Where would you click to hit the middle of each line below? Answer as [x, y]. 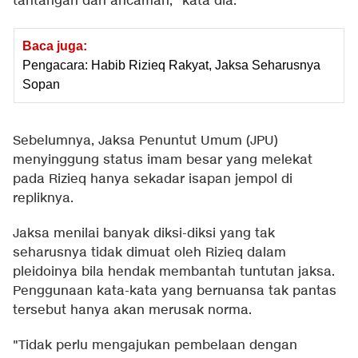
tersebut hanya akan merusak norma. [132, 310]
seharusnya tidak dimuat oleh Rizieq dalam [149, 253]
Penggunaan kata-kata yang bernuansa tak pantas [175, 291]
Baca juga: [55, 46]
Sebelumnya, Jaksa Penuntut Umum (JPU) [145, 141]
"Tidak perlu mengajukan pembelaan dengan [155, 345]
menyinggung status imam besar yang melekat [163, 160]
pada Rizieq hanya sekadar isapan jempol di [153, 179]
